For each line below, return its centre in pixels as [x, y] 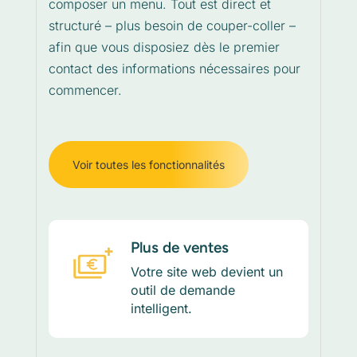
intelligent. [161, 308]
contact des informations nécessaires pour [174, 68]
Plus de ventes [179, 247]
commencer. [85, 90]
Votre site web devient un [206, 271]
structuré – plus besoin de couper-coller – [172, 25]
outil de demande [182, 290]
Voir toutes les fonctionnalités [148, 164]
